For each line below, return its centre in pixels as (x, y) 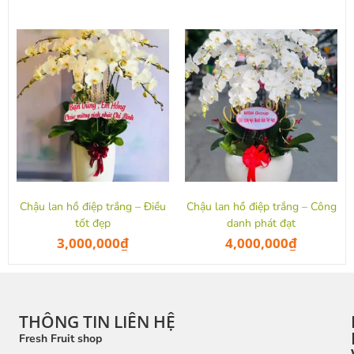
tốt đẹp (93, 223)
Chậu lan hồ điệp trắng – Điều (93, 206)
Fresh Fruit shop (60, 339)
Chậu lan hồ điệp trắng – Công (261, 206)
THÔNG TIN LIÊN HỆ (97, 322)
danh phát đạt (261, 223)
